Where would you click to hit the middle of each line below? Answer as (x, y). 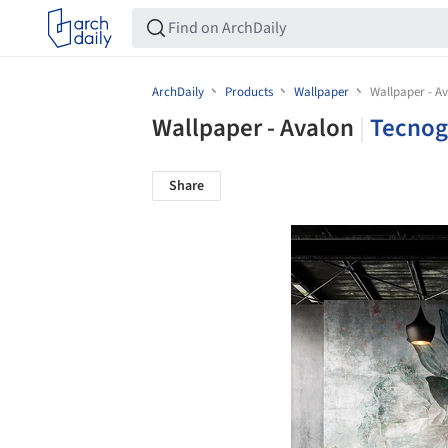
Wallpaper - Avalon (255, 128)
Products (249, 92)
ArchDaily (179, 92)
